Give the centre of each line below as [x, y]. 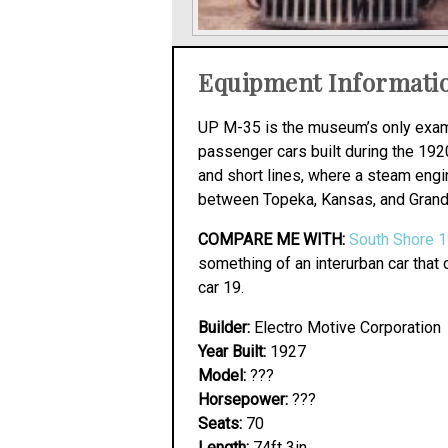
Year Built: [232, 351]
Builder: [224, 327]
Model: [222, 375]
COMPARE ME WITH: [271, 239]
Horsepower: [243, 399]
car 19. [221, 287]
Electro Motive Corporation [345, 327]
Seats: [220, 423]
